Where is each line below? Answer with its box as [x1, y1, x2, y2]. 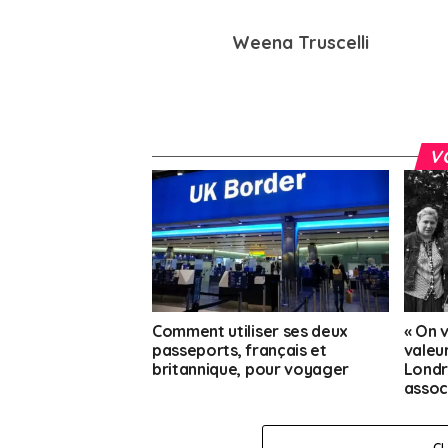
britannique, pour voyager [152, 359, 349, 380]
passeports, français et [152, 340, 327, 361]
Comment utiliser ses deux [152, 321, 348, 342]
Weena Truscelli [232, 31, 369, 54]
